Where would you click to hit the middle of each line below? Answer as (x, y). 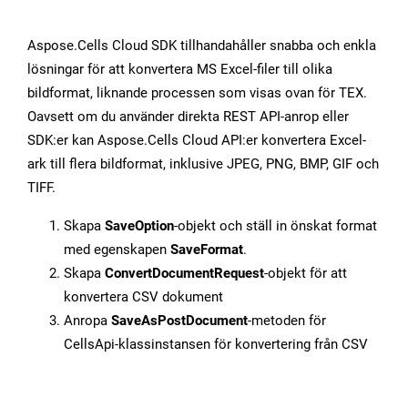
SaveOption (139, 226)
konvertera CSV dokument (143, 297)
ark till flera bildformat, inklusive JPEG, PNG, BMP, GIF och (203, 164)
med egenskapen (117, 250)
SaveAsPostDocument (179, 321)
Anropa (87, 321)
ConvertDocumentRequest (184, 274)
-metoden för (287, 321)
